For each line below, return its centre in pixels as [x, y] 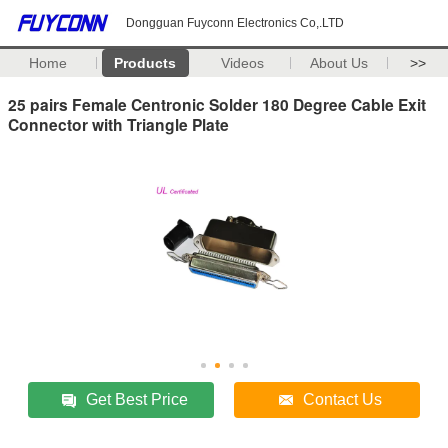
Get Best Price [137, 399]
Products [145, 63]
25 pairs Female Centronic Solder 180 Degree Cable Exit [217, 104]
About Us [339, 63]
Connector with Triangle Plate [118, 124]
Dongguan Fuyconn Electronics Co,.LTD [235, 23]
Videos [242, 63]
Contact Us [343, 399]
